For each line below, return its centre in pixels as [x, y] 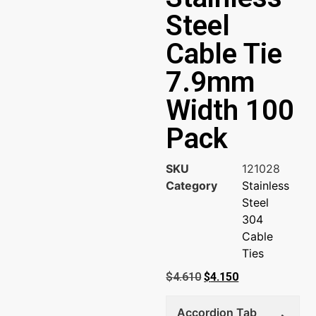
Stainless [266, 186]
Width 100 [230, 110]
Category [192, 186]
